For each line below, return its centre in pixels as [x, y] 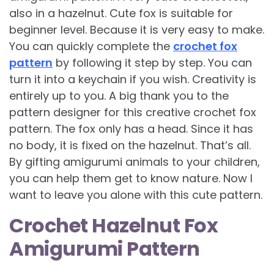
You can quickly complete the [91, 46]
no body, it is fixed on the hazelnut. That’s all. [130, 146]
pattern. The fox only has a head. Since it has [131, 129]
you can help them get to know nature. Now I [131, 179]
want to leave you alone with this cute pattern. [136, 195]
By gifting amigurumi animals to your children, [135, 162]
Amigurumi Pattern [105, 249]
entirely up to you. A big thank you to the [119, 96]
